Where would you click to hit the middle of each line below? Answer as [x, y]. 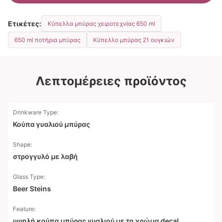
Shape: [23, 144]
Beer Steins [32, 189]
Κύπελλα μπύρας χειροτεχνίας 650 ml [101, 24]
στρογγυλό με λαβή [45, 156]
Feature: [24, 209]
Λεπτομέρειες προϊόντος [111, 81]
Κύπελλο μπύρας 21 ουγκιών [134, 40]
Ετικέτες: [25, 23]
